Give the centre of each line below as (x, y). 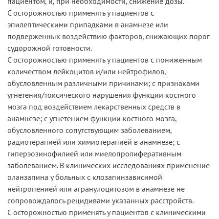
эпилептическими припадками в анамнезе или (88, 24)
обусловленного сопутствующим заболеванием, (89, 130)
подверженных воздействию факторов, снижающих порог (109, 36)
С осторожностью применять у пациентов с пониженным (105, 59)
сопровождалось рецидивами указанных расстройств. (100, 200)
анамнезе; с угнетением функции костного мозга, (92, 118)
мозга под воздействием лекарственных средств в (94, 106)
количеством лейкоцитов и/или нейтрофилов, (87, 71)
